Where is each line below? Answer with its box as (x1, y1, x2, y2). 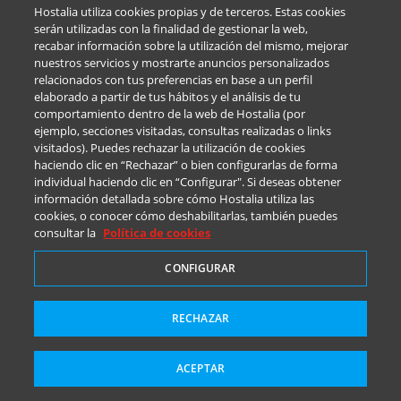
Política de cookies (103, 225, 211, 241)
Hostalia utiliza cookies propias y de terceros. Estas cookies (34, 4, 346, 20)
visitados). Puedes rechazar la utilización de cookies (34, 140, 306, 156)
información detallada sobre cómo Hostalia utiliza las (34, 191, 315, 207)
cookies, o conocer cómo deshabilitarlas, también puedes (34, 208, 338, 224)
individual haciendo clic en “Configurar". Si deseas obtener (34, 174, 342, 190)
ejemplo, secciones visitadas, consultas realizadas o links (34, 123, 332, 139)
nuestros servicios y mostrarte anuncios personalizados (34, 55, 330, 71)
